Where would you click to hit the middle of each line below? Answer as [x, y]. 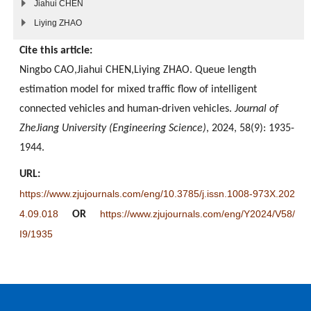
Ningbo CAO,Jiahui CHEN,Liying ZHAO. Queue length [138, 70]
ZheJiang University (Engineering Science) [113, 128]
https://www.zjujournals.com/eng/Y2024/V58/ [197, 213]
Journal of [257, 109]
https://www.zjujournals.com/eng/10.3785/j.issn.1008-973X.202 [157, 193]
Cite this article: [56, 50]
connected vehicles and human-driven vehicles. [127, 109]
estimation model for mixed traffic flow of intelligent [138, 89]
